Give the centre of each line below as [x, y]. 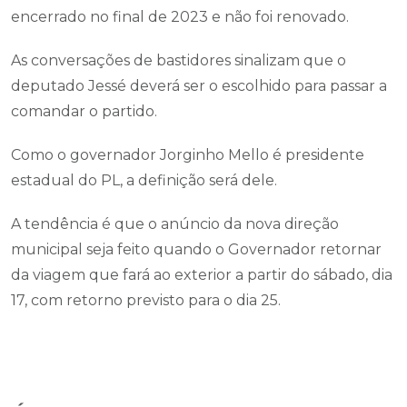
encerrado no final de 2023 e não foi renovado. [180, 17]
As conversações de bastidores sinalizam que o [179, 60]
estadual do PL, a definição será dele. [144, 180]
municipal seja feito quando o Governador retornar [196, 249]
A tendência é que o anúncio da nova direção [175, 224]
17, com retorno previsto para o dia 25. [146, 300]
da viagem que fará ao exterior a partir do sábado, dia [202, 275]
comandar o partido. [84, 111]
